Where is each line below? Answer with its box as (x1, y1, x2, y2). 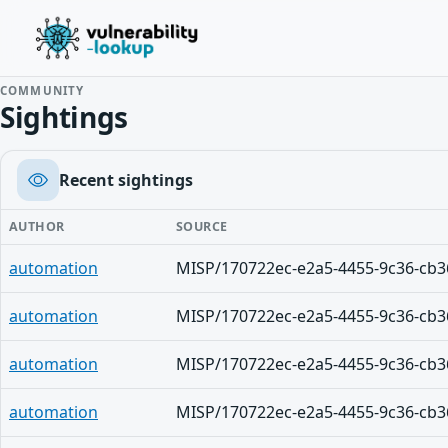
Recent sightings (59, 169, 193, 191)
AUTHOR (9, 218, 65, 235)
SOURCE (176, 218, 228, 235)
